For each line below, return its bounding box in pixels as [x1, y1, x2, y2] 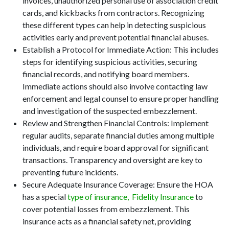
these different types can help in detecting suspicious [22, 19, 206, 30]
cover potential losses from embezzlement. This [22, 203, 190, 214]
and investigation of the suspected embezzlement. [22, 105, 197, 116]
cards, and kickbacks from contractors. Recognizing [22, 7, 204, 17]
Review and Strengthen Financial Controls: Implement [22, 118, 209, 128]
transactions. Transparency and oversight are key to [22, 154, 202, 165]
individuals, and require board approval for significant [22, 142, 209, 152]
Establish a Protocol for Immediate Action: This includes [22, 44, 219, 54]
